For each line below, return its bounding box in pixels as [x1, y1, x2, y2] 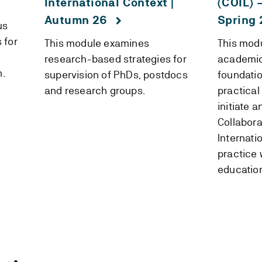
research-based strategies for [44, 53, 187, 65]
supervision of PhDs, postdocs [44, 68, 188, 81]
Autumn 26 [44, 13, 108, 27]
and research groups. [44, 84, 145, 96]
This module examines [44, 37, 149, 49]
